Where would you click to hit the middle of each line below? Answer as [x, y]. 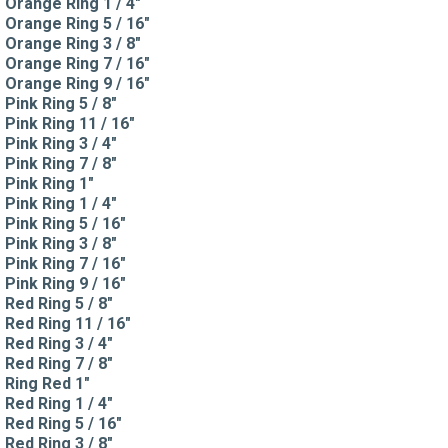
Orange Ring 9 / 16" [77, 83]
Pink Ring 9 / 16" [65, 283]
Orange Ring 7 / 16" [77, 63]
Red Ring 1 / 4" [59, 403]
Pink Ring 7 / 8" [61, 163]
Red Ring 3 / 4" [59, 343]
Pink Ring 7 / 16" [65, 263]
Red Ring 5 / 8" [59, 303]
